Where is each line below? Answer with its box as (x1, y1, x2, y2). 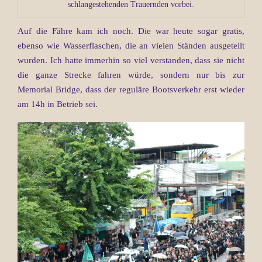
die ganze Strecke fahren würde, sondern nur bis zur (18, 70, 244, 80)
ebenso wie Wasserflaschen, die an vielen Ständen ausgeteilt (18, 40, 244, 50)
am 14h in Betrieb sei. (18, 99, 98, 109)
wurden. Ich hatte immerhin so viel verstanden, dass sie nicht (18, 55, 244, 65)
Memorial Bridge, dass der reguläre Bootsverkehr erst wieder (18, 84, 244, 94)
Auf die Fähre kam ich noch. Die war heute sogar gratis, (18, 26, 244, 36)
